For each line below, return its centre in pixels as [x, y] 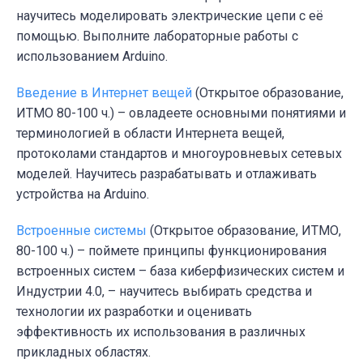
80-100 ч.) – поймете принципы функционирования [171, 250]
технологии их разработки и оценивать [134, 311]
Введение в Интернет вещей [104, 92]
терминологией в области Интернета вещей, [150, 133]
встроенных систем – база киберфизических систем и [180, 271]
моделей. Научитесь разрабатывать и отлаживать [167, 173]
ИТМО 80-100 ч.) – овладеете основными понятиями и [181, 113]
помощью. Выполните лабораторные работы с [157, 36]
